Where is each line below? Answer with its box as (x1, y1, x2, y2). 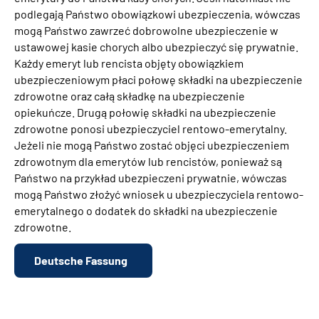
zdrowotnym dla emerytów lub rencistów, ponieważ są (14, 154, 282, 168)
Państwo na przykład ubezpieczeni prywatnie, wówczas (14, 170, 287, 184)
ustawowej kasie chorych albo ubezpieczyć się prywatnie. (14, 39, 298, 53)
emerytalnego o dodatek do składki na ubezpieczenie (14, 203, 278, 217)
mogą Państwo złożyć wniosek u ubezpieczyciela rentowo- (14, 187, 303, 201)
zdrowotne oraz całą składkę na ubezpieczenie (14, 88, 245, 103)
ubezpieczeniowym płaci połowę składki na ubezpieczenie (14, 72, 303, 86)
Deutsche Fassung (34, 253, 127, 267)
